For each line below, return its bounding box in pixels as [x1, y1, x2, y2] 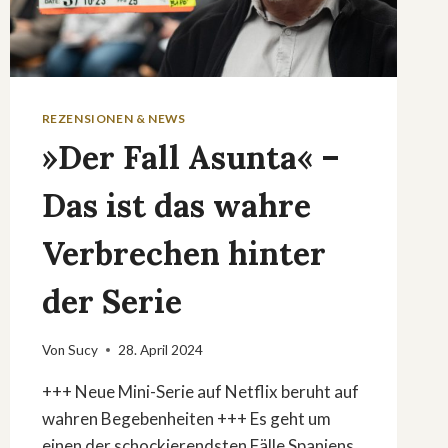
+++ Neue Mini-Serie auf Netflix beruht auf [41, 380, 359, 402]
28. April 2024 [117, 341, 203, 358]
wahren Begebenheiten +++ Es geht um [41, 407, 331, 429]
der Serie [41, 281, 182, 323]
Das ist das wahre [41, 185, 311, 227]
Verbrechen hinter [41, 233, 326, 275]
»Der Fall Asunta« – [41, 137, 340, 179]
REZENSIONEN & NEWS [41, 111, 186, 127]
